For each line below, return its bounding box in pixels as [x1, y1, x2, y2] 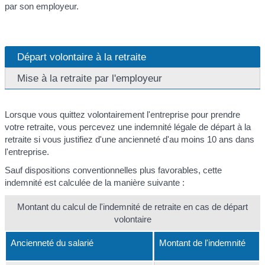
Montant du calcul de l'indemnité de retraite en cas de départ [17, 201, 248, 212]
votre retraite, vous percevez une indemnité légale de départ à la [5, 121, 251, 132]
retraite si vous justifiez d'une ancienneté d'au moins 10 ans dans [5, 134, 254, 144]
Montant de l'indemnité [159, 237, 245, 248]
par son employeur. [5, 1, 79, 12]
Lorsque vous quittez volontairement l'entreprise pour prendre [5, 109, 240, 119]
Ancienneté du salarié [11, 237, 93, 248]
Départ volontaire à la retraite [17, 50, 146, 63]
